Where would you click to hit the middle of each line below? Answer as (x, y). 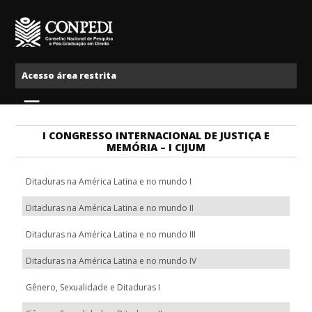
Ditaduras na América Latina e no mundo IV (111, 261)
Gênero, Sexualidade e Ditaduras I (93, 287)
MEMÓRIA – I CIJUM (156, 147)
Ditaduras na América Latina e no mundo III (111, 234)
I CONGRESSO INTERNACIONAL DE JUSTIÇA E (156, 135)
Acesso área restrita (69, 76)
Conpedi (131, 44)
